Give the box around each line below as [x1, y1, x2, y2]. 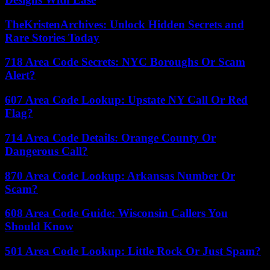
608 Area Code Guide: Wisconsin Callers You [5, 207, 228, 220]
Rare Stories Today [5, 31, 99, 44]
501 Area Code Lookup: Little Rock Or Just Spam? [5, 245, 261, 258]
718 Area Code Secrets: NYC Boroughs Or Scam [5, 55, 245, 69]
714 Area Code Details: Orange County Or [5, 131, 216, 144]
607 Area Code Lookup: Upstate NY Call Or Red [5, 93, 248, 107]
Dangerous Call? [5, 144, 88, 157]
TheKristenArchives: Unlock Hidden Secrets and [5, 17, 244, 31]
